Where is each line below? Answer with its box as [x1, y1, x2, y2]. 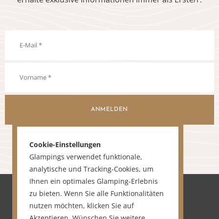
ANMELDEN [91, 107, 128, 113]
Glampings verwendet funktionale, [29, 153, 142, 161]
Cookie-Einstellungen [29, 140, 101, 149]
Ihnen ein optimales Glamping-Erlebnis [29, 177, 158, 186]
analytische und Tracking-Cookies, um [29, 165, 153, 174]
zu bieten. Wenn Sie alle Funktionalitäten [29, 189, 164, 198]
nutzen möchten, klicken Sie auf [29, 201, 134, 210]
